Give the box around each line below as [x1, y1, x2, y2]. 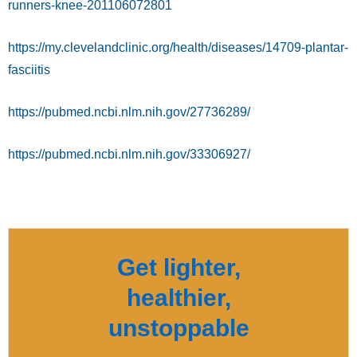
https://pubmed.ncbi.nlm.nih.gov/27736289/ [8, 105, 250, 120]
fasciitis [8, 63, 50, 77]
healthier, [126, 284, 231, 312]
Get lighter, [116, 254, 241, 281]
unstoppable [108, 315, 249, 342]
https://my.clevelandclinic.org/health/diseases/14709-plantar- [8, 41, 348, 55]
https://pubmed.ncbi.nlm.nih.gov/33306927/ [8, 147, 250, 162]
